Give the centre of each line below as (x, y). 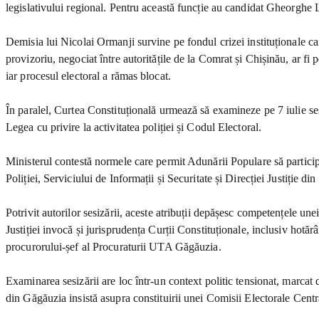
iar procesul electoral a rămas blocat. (88, 75)
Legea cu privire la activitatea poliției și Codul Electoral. (134, 127)
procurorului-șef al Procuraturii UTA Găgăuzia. (114, 246)
